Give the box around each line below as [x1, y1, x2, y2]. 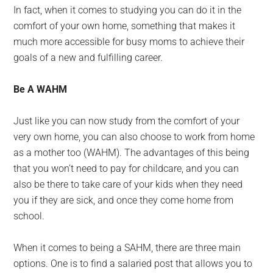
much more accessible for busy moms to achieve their [13, 36, 245, 48]
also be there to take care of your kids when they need [13, 179, 243, 190]
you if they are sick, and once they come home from [13, 194, 234, 206]
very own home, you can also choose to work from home [13, 131, 255, 143]
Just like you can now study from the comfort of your [13, 115, 240, 127]
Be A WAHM [13, 83, 68, 95]
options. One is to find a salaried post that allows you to [13, 258, 253, 269]
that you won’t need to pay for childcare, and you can [13, 163, 239, 174]
